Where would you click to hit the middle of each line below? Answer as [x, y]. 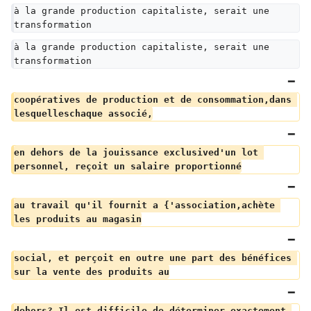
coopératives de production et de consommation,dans [155, 100]
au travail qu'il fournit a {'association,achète [147, 205]
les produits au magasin [78, 219]
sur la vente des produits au [92, 272]
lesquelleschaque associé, [83, 114]
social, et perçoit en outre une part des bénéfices [155, 258]
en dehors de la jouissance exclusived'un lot [139, 152]
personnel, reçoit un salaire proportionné [128, 166]
